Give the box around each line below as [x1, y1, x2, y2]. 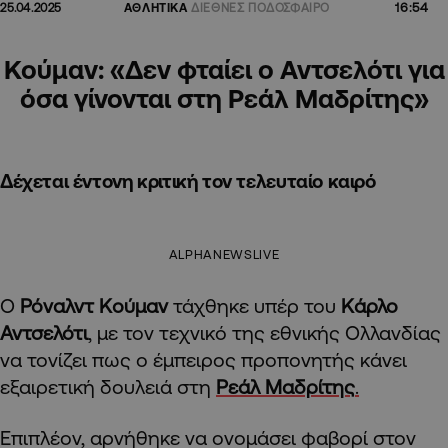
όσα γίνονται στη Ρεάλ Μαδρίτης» [19, 83, 429, 114]
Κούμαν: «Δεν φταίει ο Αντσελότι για [3, 54, 445, 85]
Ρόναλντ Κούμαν [20, 294, 168, 318]
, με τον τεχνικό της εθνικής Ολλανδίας [88, 321, 441, 345]
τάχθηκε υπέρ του [168, 294, 341, 318]
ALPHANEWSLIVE [168, 247, 280, 262]
